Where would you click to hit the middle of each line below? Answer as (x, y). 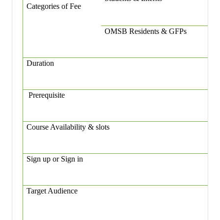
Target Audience (52, 191)
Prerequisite (46, 95)
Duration (41, 63)
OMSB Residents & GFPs (146, 31)
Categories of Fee (54, 6)
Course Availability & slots (68, 127)
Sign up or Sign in (55, 159)
